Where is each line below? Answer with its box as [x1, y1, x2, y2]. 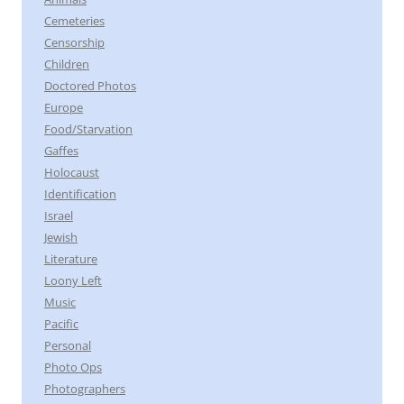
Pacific [44, 316, 78, 333]
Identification [44, 186, 116, 203]
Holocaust [44, 164, 99, 181]
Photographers [44, 381, 125, 398]
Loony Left [44, 272, 102, 289]
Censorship [44, 34, 105, 51]
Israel [44, 207, 73, 225]
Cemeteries [44, 13, 105, 30]
